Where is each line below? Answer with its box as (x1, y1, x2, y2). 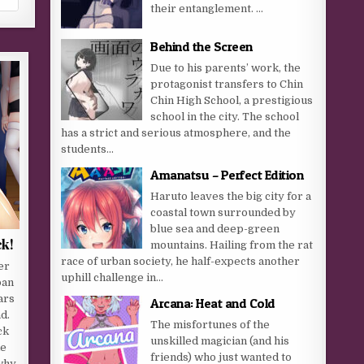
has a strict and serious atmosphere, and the (61, 127, 292, 139)
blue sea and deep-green (150, 223, 280, 235)
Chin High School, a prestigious (150, 94, 314, 106)
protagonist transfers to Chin (150, 78, 304, 90)
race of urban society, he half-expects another (61, 255, 301, 267)
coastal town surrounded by (150, 206, 297, 219)
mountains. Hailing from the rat (150, 239, 314, 251)
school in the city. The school (150, 110, 300, 123)
